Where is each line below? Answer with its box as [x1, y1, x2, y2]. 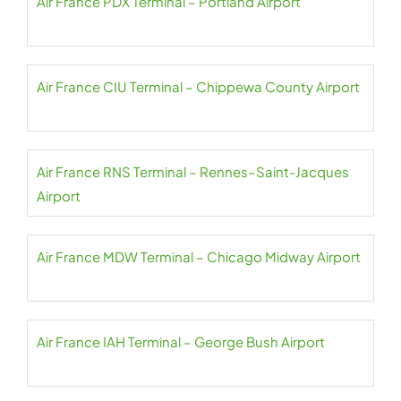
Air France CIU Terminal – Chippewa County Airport [37, 78, 360, 95]
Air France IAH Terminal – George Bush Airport [37, 333, 325, 350]
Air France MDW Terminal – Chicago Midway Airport [37, 248, 361, 265]
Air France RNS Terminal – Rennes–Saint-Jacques [37, 163, 349, 180]
